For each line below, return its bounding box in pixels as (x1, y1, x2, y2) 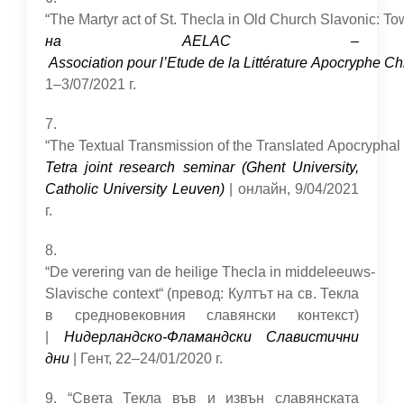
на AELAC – (45, 33, 359, 49)
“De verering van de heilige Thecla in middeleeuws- (45, 264, 375, 280)
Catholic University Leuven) (45, 181, 225, 197)
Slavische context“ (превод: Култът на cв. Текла (45, 286, 359, 301)
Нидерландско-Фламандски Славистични (63, 329, 359, 344)
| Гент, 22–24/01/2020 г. (69, 351, 223, 366)
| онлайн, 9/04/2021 (224, 181, 360, 197)
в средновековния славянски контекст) (45, 308, 359, 323)
